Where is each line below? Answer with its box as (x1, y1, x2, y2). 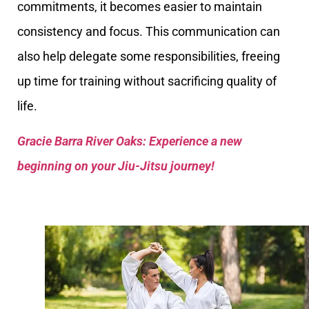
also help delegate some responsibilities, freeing (17, 49, 280, 64)
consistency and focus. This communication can (17, 24, 280, 39)
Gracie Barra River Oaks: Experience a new (17, 133, 242, 148)
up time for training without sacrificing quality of (17, 74, 277, 89)
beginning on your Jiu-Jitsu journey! (17, 158, 215, 173)
